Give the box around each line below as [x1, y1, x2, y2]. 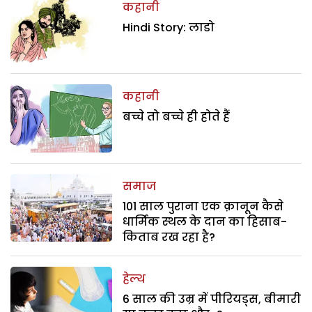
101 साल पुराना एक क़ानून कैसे [123, 198, 284, 214]
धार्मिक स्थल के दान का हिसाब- [123, 213, 288, 230]
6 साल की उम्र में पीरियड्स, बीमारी [123, 290, 302, 307]
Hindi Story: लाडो [123, 19, 215, 36]
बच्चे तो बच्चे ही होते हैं [123, 109, 231, 125]
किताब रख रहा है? [123, 228, 216, 245]
